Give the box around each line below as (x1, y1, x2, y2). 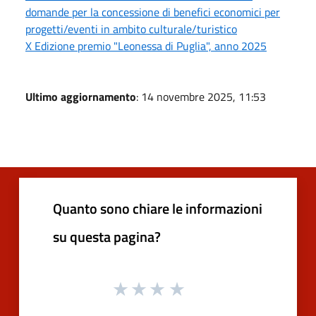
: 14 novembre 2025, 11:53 (136, 88, 266, 106)
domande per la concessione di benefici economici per (25, 4, 280, 21)
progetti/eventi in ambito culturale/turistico (25, 20, 237, 38)
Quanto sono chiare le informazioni (53, 197, 262, 220)
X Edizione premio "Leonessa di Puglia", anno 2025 (25, 37, 267, 55)
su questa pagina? (53, 226, 161, 248)
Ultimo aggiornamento (25, 88, 136, 106)
